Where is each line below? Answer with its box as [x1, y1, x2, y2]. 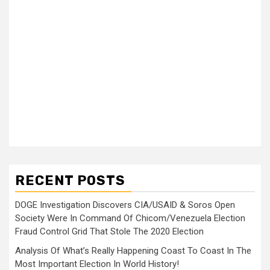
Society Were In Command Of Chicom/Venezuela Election [15, 212, 245, 224]
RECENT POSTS [15, 172, 125, 189]
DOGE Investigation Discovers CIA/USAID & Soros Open [15, 199, 235, 210]
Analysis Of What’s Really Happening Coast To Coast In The [15, 245, 251, 256]
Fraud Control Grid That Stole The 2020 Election [15, 225, 204, 237]
